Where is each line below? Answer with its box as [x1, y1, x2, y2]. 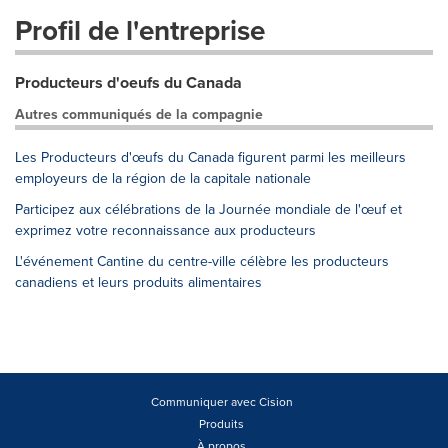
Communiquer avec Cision [150, 392, 293, 410]
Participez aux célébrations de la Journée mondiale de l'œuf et [15, 198, 402, 219]
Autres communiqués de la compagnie [15, 103, 263, 124]
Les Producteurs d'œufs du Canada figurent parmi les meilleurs [15, 146, 406, 167]
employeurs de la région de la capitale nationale [15, 167, 311, 188]
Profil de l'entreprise [15, 9, 265, 50]
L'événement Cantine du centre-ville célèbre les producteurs [15, 250, 389, 271]
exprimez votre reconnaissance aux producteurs [15, 219, 316, 240]
